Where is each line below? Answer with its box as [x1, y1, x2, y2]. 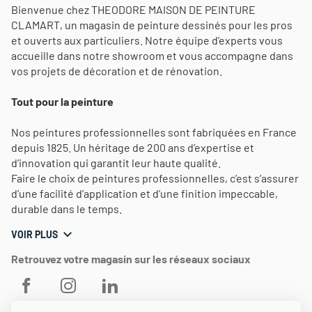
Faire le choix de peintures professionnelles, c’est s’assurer [11, 171, 299, 185]
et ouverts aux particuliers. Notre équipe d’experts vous [11, 33, 283, 47]
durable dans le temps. [11, 202, 122, 216]
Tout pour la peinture [11, 95, 114, 109]
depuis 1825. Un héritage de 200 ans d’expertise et [11, 141, 254, 155]
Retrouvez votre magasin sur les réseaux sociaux [11, 252, 251, 266]
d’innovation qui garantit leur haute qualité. [11, 156, 221, 170]
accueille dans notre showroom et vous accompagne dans [11, 49, 293, 63]
